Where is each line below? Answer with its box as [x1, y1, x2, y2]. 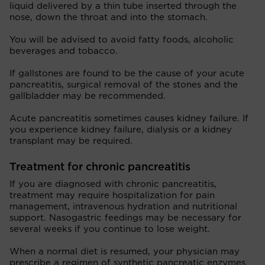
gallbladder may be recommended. [9, 91, 166, 101]
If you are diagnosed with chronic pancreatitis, [9, 179, 216, 189]
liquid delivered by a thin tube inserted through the [9, 1, 237, 11]
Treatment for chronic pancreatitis [9, 161, 190, 173]
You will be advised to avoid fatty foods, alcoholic [9, 35, 234, 44]
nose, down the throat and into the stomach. [9, 12, 208, 22]
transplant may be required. [9, 136, 132, 146]
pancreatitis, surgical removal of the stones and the [9, 80, 238, 89]
